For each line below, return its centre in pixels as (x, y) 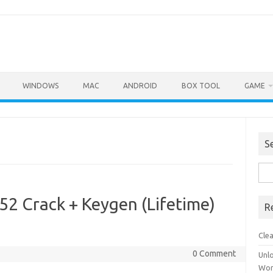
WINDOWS (41, 86)
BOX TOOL (201, 86)
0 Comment (214, 253)
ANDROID (140, 86)
